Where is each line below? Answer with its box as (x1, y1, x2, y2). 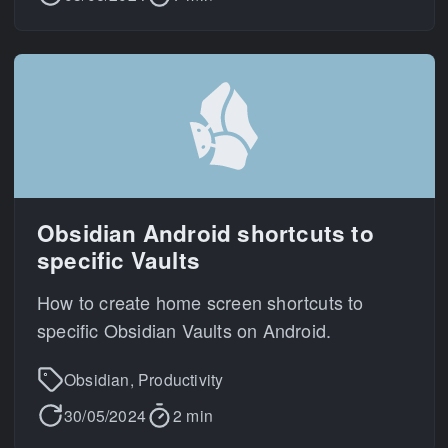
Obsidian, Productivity (64, 368, 224, 390)
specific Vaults (37, 244, 200, 276)
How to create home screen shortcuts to (37, 288, 364, 315)
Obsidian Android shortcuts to (37, 217, 374, 249)
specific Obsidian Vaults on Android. (37, 316, 332, 343)
